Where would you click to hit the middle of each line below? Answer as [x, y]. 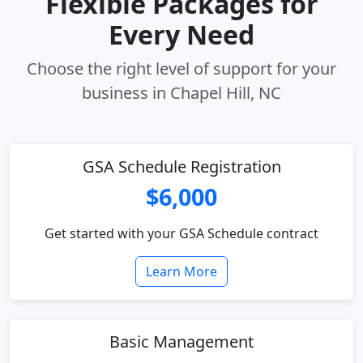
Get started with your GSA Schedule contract [181, 233]
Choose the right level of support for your [181, 68]
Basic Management [181, 342]
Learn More [181, 271]
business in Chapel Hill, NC [181, 93]
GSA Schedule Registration [181, 167]
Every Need [181, 34]
